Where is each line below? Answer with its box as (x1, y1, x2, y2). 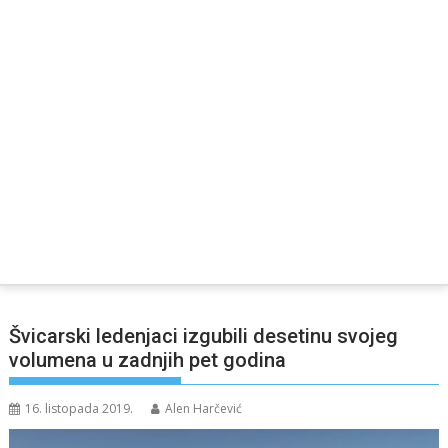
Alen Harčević (165, 399, 243, 417)
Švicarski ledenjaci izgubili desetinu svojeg (9, 323, 399, 348)
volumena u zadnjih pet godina (9, 347, 287, 372)
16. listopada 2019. (25, 399, 134, 417)
